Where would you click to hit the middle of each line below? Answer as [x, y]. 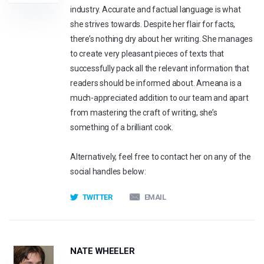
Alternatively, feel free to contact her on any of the [161, 157]
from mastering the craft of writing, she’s [144, 113]
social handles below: [108, 171]
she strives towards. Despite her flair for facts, [153, 24]
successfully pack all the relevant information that [160, 68]
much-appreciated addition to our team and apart [159, 98]
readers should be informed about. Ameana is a [156, 83]
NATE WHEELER [102, 251]
